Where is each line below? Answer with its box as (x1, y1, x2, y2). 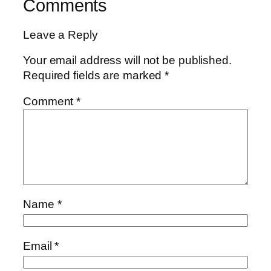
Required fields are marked (23, 68, 165, 82)
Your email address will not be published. (23, 53, 232, 67)
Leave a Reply (23, 28, 98, 42)
